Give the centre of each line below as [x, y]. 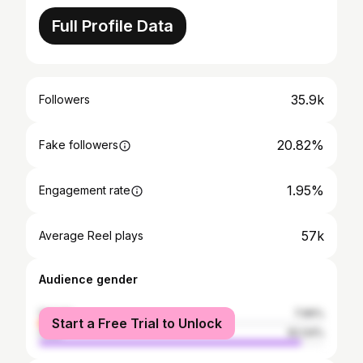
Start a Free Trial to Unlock [137, 323]
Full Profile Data [113, 26]
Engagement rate [85, 190]
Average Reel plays [91, 235]
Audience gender [88, 279]
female [56, 313]
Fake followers [79, 145]
